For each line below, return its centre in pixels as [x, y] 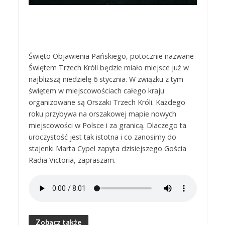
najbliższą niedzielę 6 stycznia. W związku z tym [106, 79]
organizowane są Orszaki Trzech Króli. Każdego [107, 102]
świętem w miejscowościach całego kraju [96, 91]
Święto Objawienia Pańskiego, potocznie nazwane [111, 56]
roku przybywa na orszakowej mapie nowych [102, 114]
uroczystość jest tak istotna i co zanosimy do [102, 137]
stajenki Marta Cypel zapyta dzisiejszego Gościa [107, 149]
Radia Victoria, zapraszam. [72, 160]
